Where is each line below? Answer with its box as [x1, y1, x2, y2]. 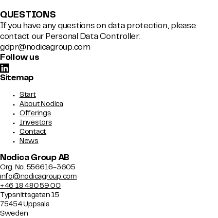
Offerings [19, 110, 51, 117]
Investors [19, 119, 52, 126]
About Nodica [19, 101, 63, 108]
